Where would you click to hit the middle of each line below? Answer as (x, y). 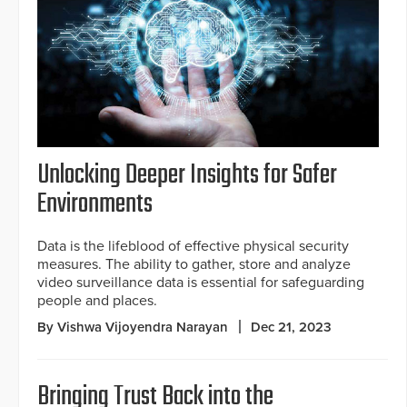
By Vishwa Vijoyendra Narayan (133, 327)
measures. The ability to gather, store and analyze (194, 264)
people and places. (97, 300)
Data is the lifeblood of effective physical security (193, 246)
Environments (95, 204)
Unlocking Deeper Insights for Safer (187, 175)
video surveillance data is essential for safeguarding (201, 282)
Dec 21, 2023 (291, 327)
